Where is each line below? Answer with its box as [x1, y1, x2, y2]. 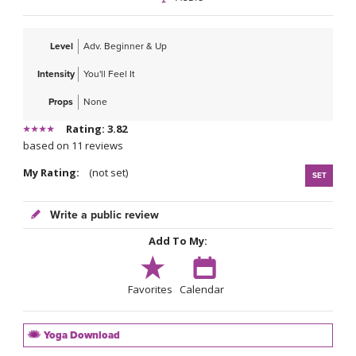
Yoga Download [41, 329, 120, 342]
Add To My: [149, 234, 207, 249]
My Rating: [23, 165, 87, 180]
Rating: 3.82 [66, 122, 127, 137]
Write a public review [47, 208, 159, 222]
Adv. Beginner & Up [83, 41, 167, 52]
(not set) [87, 165, 128, 180]
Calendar [179, 282, 224, 297]
